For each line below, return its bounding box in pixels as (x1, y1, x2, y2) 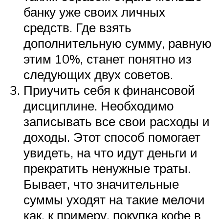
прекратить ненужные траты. (23, 160, 191, 176)
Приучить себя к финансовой (23, 82, 195, 98)
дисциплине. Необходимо (23, 97, 174, 113)
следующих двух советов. (23, 66, 173, 82)
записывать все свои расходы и (23, 113, 210, 129)
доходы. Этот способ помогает (23, 129, 200, 145)
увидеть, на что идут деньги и (23, 144, 197, 160)
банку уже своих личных (23, 3, 165, 20)
